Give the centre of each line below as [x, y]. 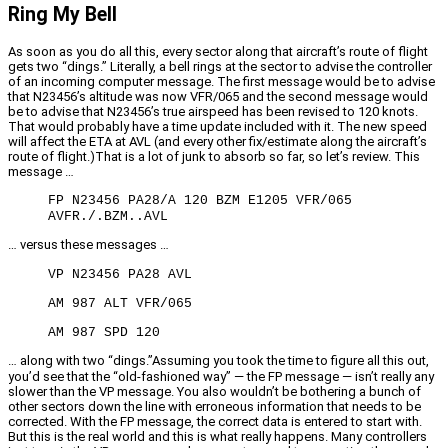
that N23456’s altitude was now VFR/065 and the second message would [218, 96]
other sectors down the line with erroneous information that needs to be [214, 406]
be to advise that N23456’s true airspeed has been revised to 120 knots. [213, 111]
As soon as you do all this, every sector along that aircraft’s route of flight [218, 51]
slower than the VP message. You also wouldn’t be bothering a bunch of [214, 391]
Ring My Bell [62, 14]
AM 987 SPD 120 [104, 332]
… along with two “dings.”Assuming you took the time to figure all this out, [218, 360]
